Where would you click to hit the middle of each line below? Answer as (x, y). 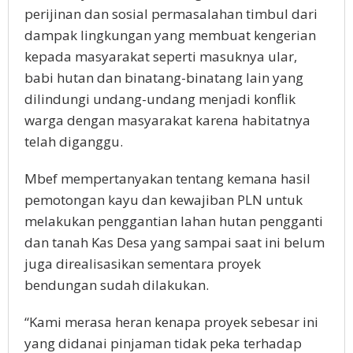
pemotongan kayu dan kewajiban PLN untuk (163, 200)
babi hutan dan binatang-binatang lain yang (164, 78)
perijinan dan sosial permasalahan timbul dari (171, 14)
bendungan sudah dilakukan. (118, 285)
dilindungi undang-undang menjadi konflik (160, 99)
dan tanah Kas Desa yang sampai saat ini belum (175, 242)
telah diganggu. (74, 141)
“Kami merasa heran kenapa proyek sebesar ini (171, 322)
